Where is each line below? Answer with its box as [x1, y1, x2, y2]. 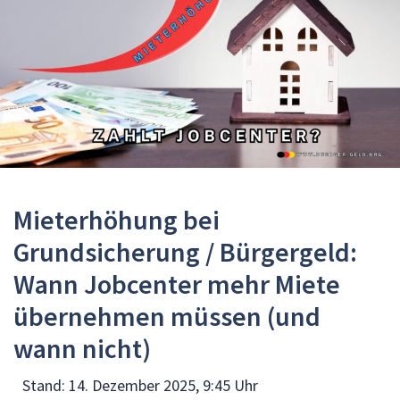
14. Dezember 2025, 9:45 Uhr [69, 374, 258, 396]
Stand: [22, 374, 69, 396]
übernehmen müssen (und [13, 298, 321, 333]
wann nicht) [13, 330, 151, 365]
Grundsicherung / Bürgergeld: [13, 234, 357, 269]
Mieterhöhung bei [13, 202, 220, 237]
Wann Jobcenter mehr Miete [13, 266, 340, 301]
